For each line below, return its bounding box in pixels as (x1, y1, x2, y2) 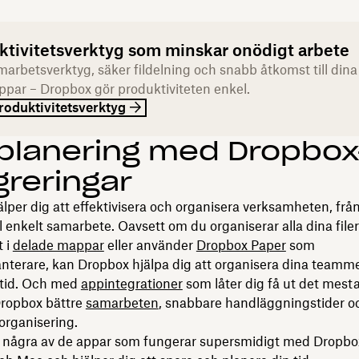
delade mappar (12, 236, 104, 253)
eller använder (103, 236, 196, 253)
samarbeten (85, 294, 159, 311)
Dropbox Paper (196, 236, 286, 253)
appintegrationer (80, 275, 183, 292)
